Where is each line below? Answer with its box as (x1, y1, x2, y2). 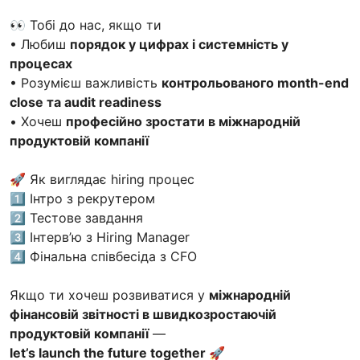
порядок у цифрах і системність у (70, 35, 288, 52)
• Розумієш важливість (10, 74, 162, 91)
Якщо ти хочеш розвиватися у (10, 286, 209, 303)
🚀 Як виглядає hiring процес (10, 170, 194, 187)
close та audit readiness (10, 93, 162, 110)
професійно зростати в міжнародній (66, 112, 301, 129)
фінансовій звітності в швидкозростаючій (10, 305, 276, 322)
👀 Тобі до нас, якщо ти (10, 16, 162, 33)
